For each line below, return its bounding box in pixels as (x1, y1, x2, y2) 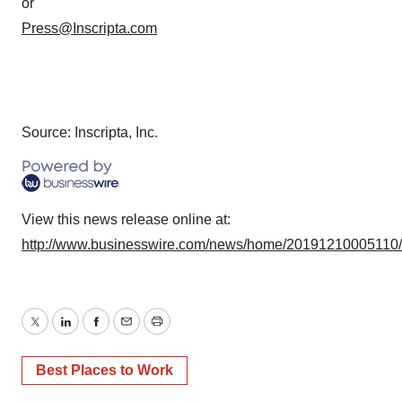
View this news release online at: (22, 212, 231, 227)
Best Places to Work (36, 363, 173, 378)
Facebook (94, 324, 159, 340)
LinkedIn (64, 324, 119, 340)
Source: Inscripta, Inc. (22, 125, 158, 140)
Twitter (33, 324, 76, 340)
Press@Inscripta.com (22, 21, 157, 36)
